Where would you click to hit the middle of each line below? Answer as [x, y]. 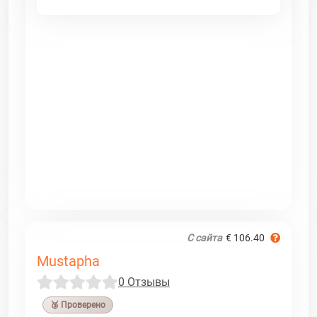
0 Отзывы [144, 282]
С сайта [204, 237]
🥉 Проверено [78, 305]
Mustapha [68, 261]
